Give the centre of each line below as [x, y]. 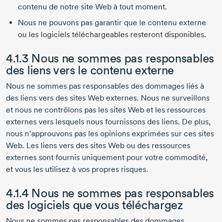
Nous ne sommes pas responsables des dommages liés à [105, 86]
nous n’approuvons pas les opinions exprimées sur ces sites [110, 134]
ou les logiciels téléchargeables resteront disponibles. [112, 35]
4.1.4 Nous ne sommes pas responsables [110, 193]
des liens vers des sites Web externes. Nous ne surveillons [108, 98]
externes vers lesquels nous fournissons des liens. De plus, [108, 122]
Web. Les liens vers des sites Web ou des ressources [98, 146]
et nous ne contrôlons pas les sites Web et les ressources [106, 110]
